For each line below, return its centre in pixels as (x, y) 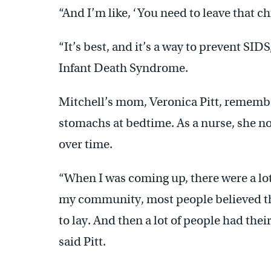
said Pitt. (82, 241)
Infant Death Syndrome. (123, 68)
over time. (86, 144)
